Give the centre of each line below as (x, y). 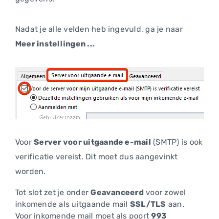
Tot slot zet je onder (53, 193)
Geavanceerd (117, 193)
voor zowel (165, 193)
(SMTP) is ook (177, 142)
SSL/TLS (148, 204)
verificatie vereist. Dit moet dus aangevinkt (97, 157)
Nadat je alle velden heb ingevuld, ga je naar (99, 29)
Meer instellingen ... (55, 44)
